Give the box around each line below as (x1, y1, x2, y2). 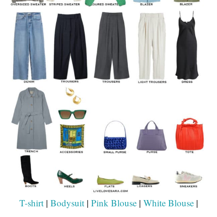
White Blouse (143, 197, 194, 209)
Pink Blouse (91, 197, 137, 209)
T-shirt (19, 197, 44, 209)
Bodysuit (50, 197, 84, 209)
